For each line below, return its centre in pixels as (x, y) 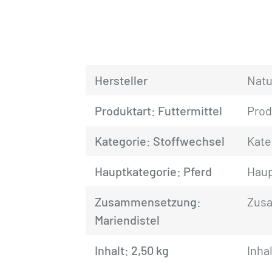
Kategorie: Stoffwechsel (160, 141)
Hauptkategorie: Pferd (154, 171)
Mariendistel (127, 220)
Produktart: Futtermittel (159, 110)
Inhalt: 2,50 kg (132, 250)
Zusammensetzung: (148, 202)
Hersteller (121, 80)
